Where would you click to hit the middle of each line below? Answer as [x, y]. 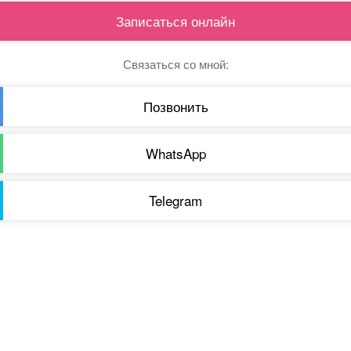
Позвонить [175, 106]
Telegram [175, 200]
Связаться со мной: [175, 64]
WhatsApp [175, 153]
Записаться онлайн [175, 21]
